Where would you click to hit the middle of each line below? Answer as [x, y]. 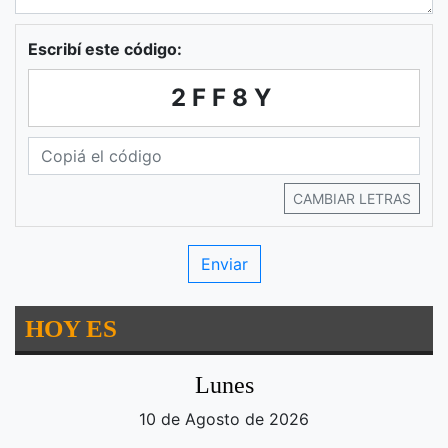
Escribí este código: [105, 49]
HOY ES [71, 329]
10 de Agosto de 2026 [224, 419]
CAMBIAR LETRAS [352, 199]
